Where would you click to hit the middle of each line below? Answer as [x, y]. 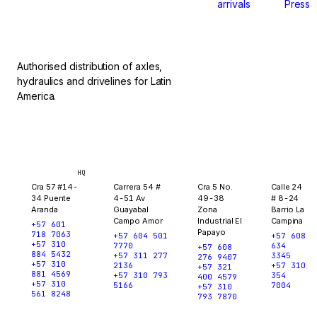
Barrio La [288, 209]
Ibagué [220, 170]
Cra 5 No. [215, 187]
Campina [287, 221]
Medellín [142, 170]
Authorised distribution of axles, [90, 66]
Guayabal [131, 209]
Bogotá [54, 170]
